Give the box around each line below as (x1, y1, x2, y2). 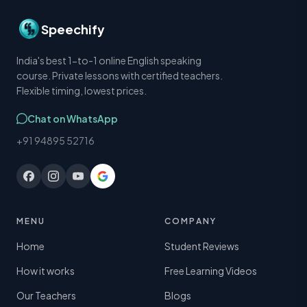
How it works (16, 264, 75, 277)
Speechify (41, 21, 105, 37)
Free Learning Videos (164, 264, 257, 277)
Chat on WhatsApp (27, 112, 118, 125)
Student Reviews (164, 239, 239, 252)
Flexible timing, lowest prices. (16, 84, 147, 97)
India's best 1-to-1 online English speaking (16, 53, 201, 66)
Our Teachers (16, 288, 76, 302)
